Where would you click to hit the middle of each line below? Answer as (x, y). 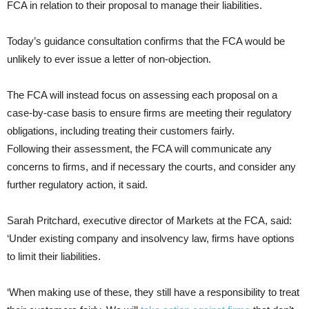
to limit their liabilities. (54, 257)
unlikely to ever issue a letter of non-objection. (109, 59)
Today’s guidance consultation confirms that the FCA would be (146, 41)
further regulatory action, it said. (77, 185)
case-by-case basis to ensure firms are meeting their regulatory (149, 113)
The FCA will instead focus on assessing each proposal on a (142, 95)
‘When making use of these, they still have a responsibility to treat (153, 292)
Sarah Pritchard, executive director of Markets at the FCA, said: (149, 221)
